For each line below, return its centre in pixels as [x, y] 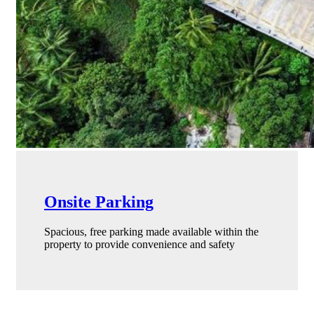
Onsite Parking [99, 202]
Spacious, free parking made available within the [151, 231]
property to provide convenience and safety [139, 244]
